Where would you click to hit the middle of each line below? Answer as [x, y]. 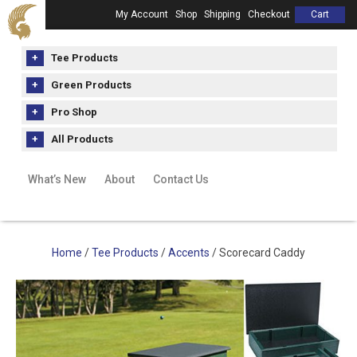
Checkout [269, 14]
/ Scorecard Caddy [257, 253]
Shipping [222, 14]
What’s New [57, 179]
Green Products [91, 85]
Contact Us [181, 179]
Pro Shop [74, 112]
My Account [142, 14]
